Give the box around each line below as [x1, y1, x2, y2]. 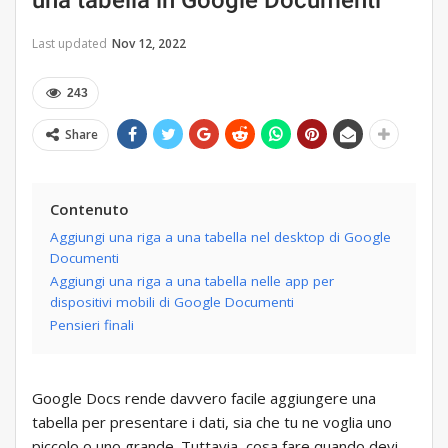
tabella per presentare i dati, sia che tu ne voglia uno [32, 412, 392, 433]
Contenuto [50, 199, 129, 220]
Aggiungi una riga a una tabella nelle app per [50, 272, 334, 291]
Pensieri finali [50, 316, 134, 335]
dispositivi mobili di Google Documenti [50, 293, 294, 312]
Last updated [32, 35, 110, 53]
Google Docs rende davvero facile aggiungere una [32, 388, 376, 409]
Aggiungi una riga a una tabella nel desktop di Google [50, 228, 391, 247]
